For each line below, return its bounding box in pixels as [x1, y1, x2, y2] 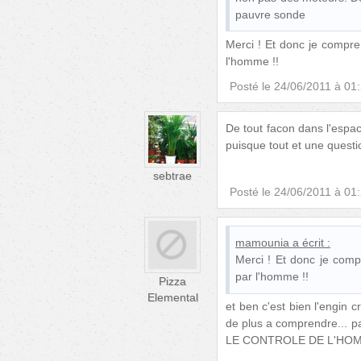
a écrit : [293, 235, 330, 249]
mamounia [235, 235, 289, 249]
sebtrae [153, 168, 192, 182]
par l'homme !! [235, 269, 309, 283]
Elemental [147, 290, 198, 304]
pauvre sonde [235, 7, 305, 21]
